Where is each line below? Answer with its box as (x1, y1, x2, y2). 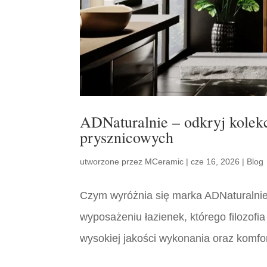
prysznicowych (80, 127, 174, 148)
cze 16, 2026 (191, 157, 240, 167)
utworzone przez (80, 157, 145, 167)
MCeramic (145, 157, 184, 167)
